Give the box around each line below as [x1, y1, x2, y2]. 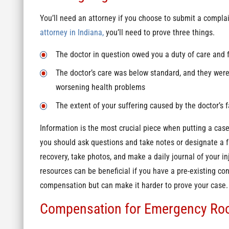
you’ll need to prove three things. [103, 28, 215, 37]
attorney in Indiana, [39, 28, 104, 37]
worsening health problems [55, 83, 145, 93]
